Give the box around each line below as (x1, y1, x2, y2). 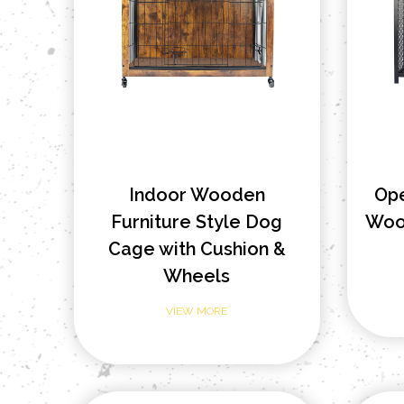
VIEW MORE (166, 304, 228, 317)
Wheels (163, 264, 231, 287)
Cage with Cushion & (107, 237, 286, 260)
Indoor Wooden (128, 183, 265, 206)
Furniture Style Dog (111, 210, 283, 233)
